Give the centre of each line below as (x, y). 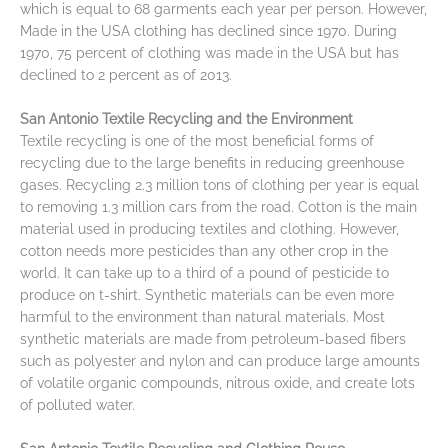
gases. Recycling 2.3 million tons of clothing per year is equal (219, 184)
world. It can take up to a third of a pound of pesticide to (204, 272)
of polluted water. (77, 404)
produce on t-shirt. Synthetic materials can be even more (207, 294)
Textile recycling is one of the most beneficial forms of (197, 140)
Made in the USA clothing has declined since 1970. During (208, 30)
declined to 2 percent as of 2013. (126, 74)
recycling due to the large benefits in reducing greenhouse (212, 162)
